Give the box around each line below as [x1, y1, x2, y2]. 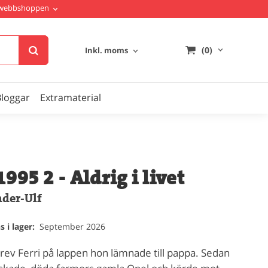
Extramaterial [40, 91, 101, 104]
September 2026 [37, 221, 106, 232]
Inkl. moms [84, 44, 128, 56]
